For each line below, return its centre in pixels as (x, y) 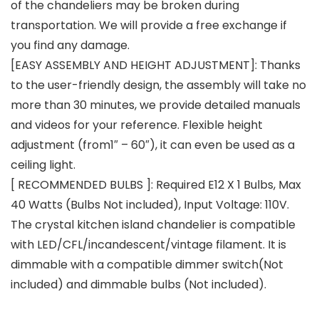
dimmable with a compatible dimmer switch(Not (147, 264)
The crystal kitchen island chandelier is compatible (153, 224)
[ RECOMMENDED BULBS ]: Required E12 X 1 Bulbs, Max (156, 184)
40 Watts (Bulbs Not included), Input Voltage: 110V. (150, 204)
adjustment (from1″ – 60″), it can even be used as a (153, 145)
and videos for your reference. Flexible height (137, 125)
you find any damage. (70, 45)
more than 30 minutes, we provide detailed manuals (156, 105)
